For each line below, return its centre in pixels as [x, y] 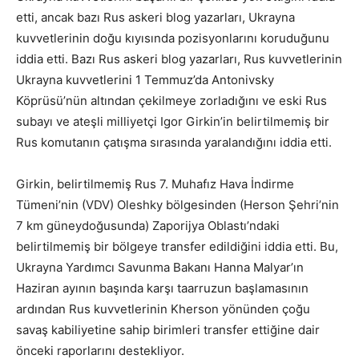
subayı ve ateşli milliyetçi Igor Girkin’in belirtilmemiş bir [173, 122]
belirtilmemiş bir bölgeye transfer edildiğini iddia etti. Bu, [177, 247]
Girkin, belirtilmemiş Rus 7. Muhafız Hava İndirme [155, 184]
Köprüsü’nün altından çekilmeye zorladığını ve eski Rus [171, 101]
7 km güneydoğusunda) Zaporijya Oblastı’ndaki [148, 226]
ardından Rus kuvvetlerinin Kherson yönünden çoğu [163, 309]
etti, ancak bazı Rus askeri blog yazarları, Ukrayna [155, 18]
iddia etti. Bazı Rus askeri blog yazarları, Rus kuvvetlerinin [179, 59]
